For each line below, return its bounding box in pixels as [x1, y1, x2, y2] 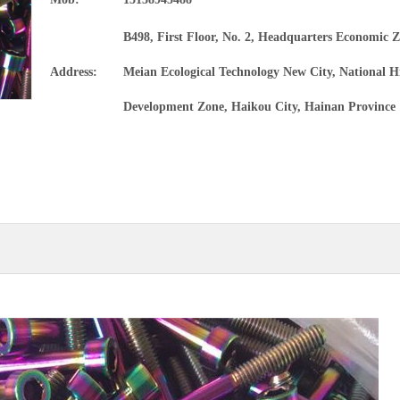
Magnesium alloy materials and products [87, 41, 319, 55]
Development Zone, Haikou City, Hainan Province [123, 100, 396, 113]
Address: [50, 65, 97, 79]
